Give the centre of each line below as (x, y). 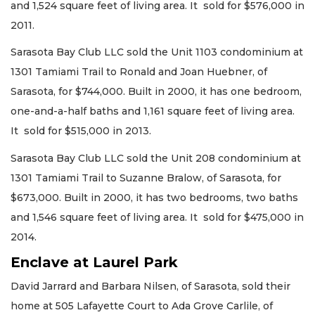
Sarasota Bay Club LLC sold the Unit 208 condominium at (156, 158)
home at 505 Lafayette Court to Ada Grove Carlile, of (142, 306)
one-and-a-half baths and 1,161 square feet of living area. (153, 111)
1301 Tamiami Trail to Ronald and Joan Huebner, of (139, 72)
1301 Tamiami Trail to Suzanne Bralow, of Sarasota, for (146, 178)
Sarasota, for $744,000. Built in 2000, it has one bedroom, (156, 92)
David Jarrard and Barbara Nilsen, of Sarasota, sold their (150, 287)
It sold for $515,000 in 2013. (81, 131)
